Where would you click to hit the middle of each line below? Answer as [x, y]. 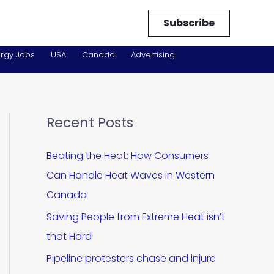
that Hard [69, 236]
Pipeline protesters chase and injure [131, 258]
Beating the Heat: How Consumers [128, 156]
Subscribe [189, 23]
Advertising [153, 55]
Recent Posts [90, 123]
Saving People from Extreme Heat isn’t [136, 217]
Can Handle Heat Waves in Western [131, 175]
